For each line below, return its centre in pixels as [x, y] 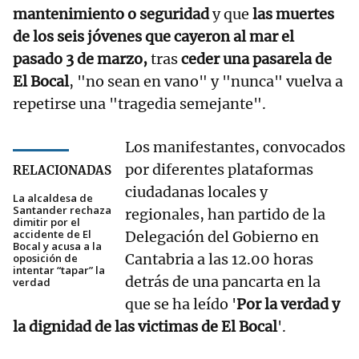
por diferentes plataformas [219, 170]
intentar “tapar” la [59, 270]
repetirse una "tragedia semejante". [139, 104]
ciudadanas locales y [196, 192]
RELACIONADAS [62, 171]
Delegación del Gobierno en [222, 237]
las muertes [293, 14]
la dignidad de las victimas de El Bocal [145, 327]
